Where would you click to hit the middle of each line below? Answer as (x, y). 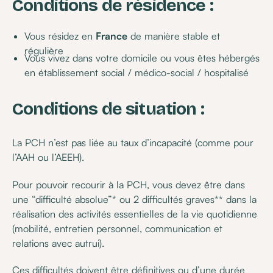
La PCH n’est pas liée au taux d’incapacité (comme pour (133, 143)
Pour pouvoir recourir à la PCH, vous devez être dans (129, 184)
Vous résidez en (60, 36)
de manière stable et (173, 36)
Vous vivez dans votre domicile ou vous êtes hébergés (142, 58)
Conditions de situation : (108, 108)
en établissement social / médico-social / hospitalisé (136, 73)
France (111, 36)
